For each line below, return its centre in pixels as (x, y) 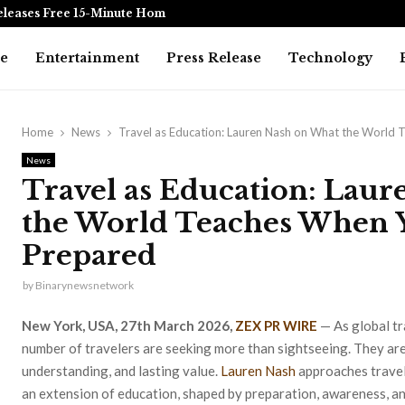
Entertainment (87, 58)
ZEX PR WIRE (276, 325)
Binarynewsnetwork (85, 285)
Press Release (214, 58)
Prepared (89, 255)
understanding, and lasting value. (121, 370)
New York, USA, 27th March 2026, (128, 325)
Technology (330, 58)
